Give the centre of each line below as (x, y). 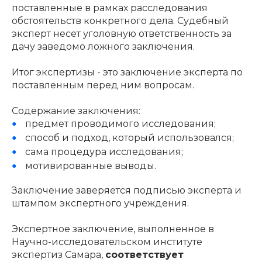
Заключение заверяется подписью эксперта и (127, 190)
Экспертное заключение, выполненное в (114, 229)
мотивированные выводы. (90, 166)
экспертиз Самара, (58, 254)
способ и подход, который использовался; (129, 137)
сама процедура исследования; (104, 151)
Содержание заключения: (76, 111)
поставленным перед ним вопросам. (103, 85)
